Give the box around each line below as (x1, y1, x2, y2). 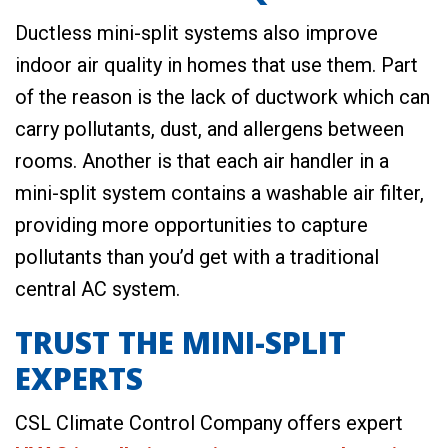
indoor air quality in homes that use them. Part (15, 53, 418, 78)
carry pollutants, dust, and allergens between (15, 117, 404, 142)
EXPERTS (15, 358, 143, 400)
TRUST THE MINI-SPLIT (15, 322, 346, 364)
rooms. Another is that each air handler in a (15, 149, 389, 174)
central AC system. (15, 277, 180, 302)
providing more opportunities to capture (15, 213, 368, 238)
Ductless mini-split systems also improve (15, 21, 378, 46)
